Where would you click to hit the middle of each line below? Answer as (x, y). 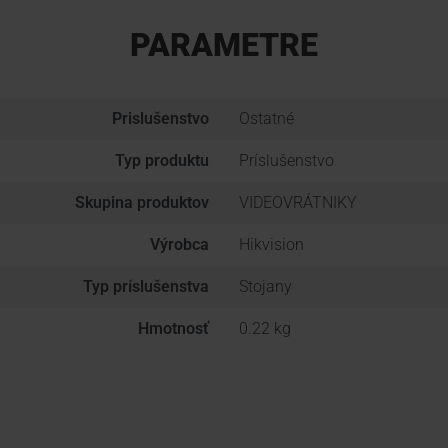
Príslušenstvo (286, 160)
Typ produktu (162, 160)
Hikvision (271, 244)
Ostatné (266, 118)
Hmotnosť (173, 328)
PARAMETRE (224, 45)
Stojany (265, 286)
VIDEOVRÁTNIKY (298, 202)
